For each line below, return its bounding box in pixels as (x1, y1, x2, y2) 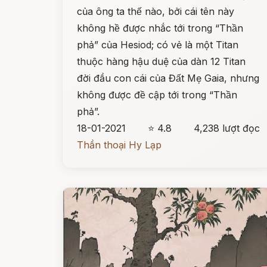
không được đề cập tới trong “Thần (77, 89, 237, 101)
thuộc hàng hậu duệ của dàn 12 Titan (77, 55, 246, 67)
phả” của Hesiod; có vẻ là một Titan (77, 39, 238, 51)
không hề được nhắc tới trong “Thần (77, 22, 243, 34)
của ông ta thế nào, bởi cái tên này (77, 5, 234, 17)
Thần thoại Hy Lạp (77, 139, 162, 151)
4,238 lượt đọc (194, 122, 260, 134)
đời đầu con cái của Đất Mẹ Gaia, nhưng (77, 72, 259, 84)
